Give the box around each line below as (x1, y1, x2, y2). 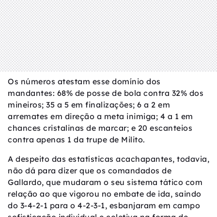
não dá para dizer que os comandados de (8, 166, 171, 176)
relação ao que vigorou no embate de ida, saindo (8, 189, 201, 199)
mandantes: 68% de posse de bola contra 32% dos (8, 88, 203, 98)
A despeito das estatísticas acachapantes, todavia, (8, 154, 209, 164)
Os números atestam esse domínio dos (8, 77, 161, 87)
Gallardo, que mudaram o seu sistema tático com (8, 177, 202, 187)
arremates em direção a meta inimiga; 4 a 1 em (8, 111, 193, 122)
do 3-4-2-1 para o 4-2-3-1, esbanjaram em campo (8, 201, 200, 211)
